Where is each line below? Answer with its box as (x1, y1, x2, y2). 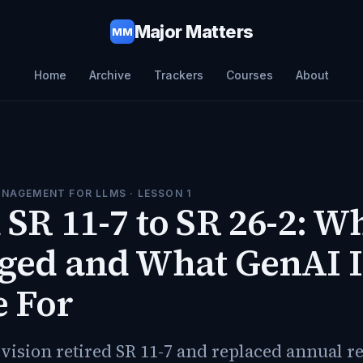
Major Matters (134, 20, 254, 42)
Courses (226, 68, 273, 82)
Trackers (154, 68, 203, 82)
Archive (89, 68, 131, 82)
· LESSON (126, 187, 186, 199)
